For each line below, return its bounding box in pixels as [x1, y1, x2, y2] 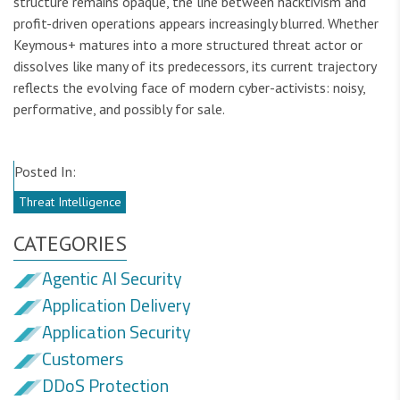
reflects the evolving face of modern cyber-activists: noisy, [13, 79, 365, 97]
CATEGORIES [13, 229, 127, 258]
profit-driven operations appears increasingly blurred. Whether [13, 14, 379, 33]
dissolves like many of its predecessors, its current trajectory [13, 57, 376, 76]
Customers [42, 345, 123, 373]
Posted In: [14, 162, 76, 181]
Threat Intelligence [19, 194, 121, 211]
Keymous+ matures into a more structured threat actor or [13, 36, 362, 54]
